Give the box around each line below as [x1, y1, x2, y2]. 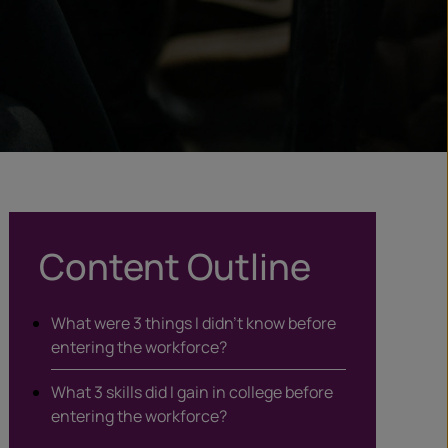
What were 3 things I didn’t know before [50, 312, 336, 334]
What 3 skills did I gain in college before [50, 381, 333, 403]
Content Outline [38, 242, 311, 291]
